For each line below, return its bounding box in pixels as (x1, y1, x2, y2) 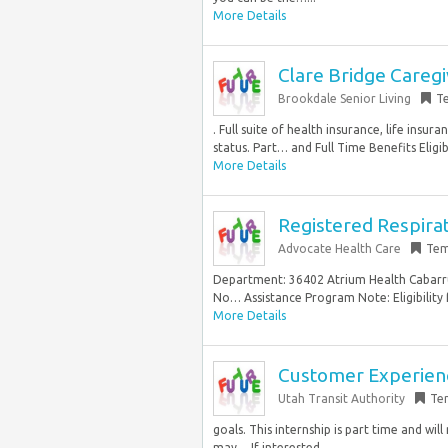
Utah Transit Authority (278, 392, 405, 405)
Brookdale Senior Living (278, 92, 411, 105)
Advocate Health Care (278, 242, 401, 255)
